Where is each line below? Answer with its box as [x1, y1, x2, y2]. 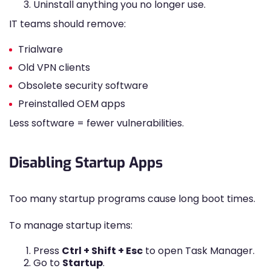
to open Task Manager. [143, 244, 255, 258]
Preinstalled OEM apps [18, 97, 125, 111]
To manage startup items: [9, 218, 132, 232]
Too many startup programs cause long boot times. [9, 192, 255, 206]
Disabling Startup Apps [9, 153, 163, 172]
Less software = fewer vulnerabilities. [9, 116, 184, 130]
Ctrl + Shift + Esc [62, 244, 143, 258]
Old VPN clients [18, 60, 90, 74]
